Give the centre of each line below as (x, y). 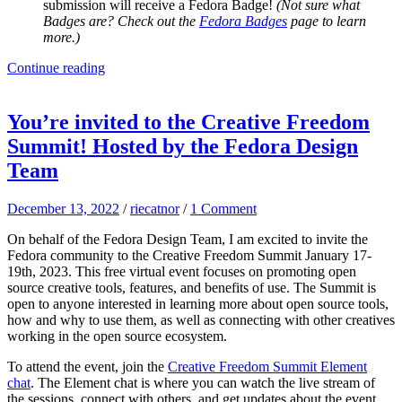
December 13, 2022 (63, 208)
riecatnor (155, 208)
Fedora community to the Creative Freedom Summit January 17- (189, 255)
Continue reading (56, 68)
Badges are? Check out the (121, 22)
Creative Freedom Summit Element (267, 366)
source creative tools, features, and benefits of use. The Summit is (192, 287)
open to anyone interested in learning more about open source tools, (198, 303)
